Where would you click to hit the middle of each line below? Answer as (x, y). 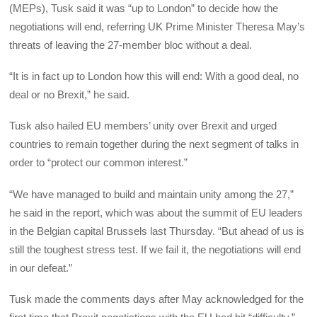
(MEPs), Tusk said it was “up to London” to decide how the (144, 8)
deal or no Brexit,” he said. (70, 95)
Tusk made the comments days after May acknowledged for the (157, 299)
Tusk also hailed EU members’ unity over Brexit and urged (143, 126)
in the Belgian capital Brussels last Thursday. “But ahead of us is (157, 231)
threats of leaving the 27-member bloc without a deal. (131, 45)
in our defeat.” (41, 267)
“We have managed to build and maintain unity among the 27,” (152, 194)
